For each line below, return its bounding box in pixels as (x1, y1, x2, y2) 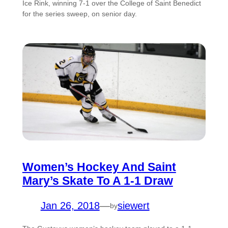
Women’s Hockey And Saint (22, 160, 176, 174)
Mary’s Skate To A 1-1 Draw (22, 174, 173, 188)
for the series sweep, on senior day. (22, 9, 139, 18)
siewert (117, 200, 150, 212)
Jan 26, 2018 (40, 200, 100, 212)
